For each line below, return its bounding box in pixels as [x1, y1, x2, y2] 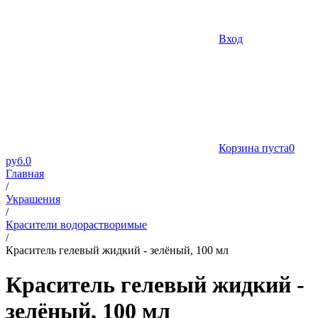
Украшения [6, 193, 60, 205]
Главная [6, 168, 44, 180]
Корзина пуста [219, 142, 289, 154]
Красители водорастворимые [6, 219, 147, 231]
